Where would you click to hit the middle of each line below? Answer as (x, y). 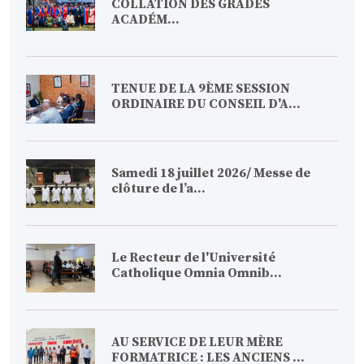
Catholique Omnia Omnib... (197, 273)
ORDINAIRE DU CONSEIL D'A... (206, 104)
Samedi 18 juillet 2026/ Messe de (211, 173)
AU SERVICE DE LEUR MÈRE (197, 342)
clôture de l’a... (158, 189)
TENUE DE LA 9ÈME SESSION (201, 89)
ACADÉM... (145, 20)
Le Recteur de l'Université (193, 258)
